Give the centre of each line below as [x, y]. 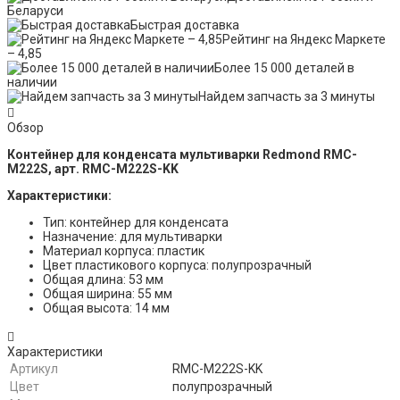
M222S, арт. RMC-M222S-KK [93, 169]
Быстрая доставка [185, 25]
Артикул [34, 369]
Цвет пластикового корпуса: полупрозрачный [177, 266]
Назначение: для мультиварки [133, 237]
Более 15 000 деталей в [284, 68]
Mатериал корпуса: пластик [124, 251]
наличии [32, 83]
